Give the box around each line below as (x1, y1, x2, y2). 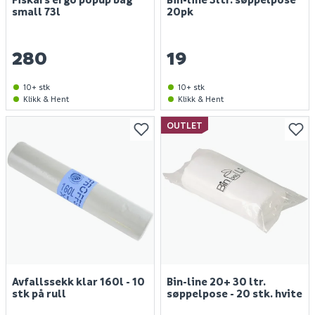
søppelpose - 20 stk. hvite (167, 286, 302, 300)
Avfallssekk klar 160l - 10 (12, 274, 145, 288)
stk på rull (12, 286, 66, 300)
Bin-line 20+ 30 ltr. (167, 274, 266, 288)
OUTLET (167, 119, 202, 131)
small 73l (12, 4, 60, 18)
